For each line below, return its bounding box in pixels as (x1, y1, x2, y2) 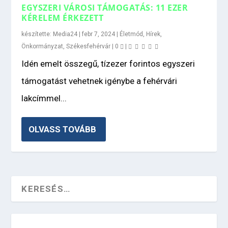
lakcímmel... (21, 93, 67, 103)
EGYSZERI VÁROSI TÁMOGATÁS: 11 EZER (21, 2, 188, 13)
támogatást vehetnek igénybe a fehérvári (21, 75, 178, 86)
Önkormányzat (21, 42, 64, 50)
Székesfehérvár (66, 42, 111, 50)
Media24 (53, 30, 78, 38)
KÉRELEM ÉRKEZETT (21, 12, 104, 23)
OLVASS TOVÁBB (28, 124, 97, 134)
